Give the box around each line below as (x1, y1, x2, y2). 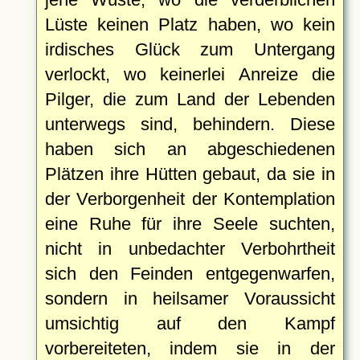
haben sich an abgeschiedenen (44, 138, 335, 159)
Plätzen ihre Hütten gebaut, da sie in (44, 163, 335, 184)
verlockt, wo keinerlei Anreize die (44, 63, 335, 84)
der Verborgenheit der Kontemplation (44, 188, 335, 209)
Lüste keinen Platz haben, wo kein (44, 14, 335, 35)
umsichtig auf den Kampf (44, 313, 335, 333)
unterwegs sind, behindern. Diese (44, 113, 335, 134)
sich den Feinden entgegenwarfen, (44, 263, 335, 284)
